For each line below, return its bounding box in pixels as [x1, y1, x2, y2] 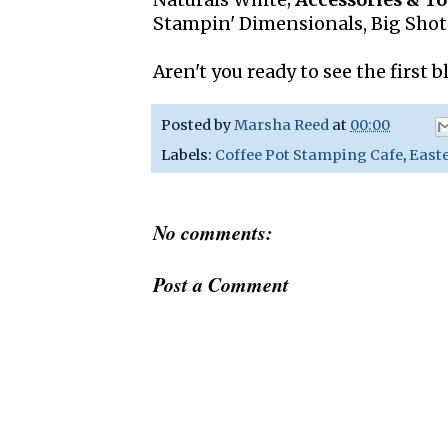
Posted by [161, 116, 234, 135]
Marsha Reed [234, 116, 329, 135]
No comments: [153, 217, 273, 246]
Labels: [161, 145, 215, 164]
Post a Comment [153, 269, 289, 298]
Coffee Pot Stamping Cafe [215, 145, 403, 164]
